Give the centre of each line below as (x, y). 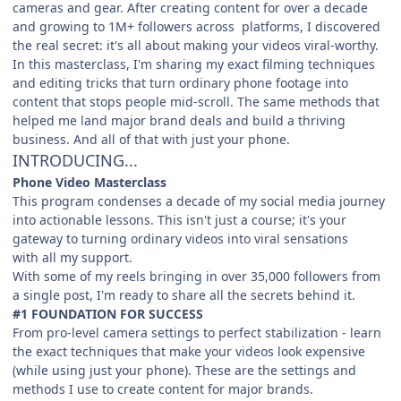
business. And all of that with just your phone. (151, 140)
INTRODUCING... (75, 161)
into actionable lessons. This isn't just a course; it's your (179, 220)
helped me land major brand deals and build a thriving (179, 121)
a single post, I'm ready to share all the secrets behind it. (184, 295)
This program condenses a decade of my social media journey (199, 201)
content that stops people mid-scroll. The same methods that (196, 102)
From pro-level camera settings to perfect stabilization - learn (197, 333)
